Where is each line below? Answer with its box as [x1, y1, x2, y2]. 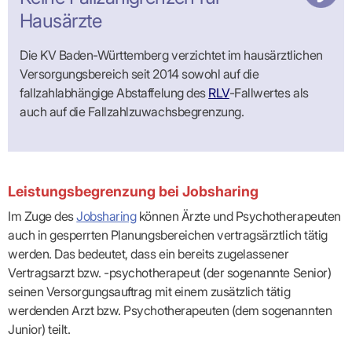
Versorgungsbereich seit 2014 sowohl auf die [20, 66, 259, 82]
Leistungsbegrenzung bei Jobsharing [8, 183, 258, 200]
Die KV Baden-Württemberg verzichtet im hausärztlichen [20, 47, 323, 64]
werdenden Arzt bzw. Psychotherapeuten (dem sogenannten [8, 302, 332, 319]
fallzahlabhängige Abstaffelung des [20, 85, 209, 101]
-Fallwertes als [229, 85, 309, 101]
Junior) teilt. [8, 321, 71, 338]
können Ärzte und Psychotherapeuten [136, 208, 341, 225]
